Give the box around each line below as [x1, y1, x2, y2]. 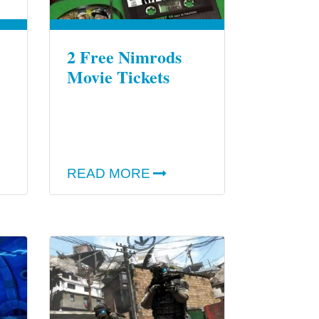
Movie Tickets [66, 63, 169, 89]
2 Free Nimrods [66, 43, 182, 69]
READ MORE [66, 166, 150, 182]
